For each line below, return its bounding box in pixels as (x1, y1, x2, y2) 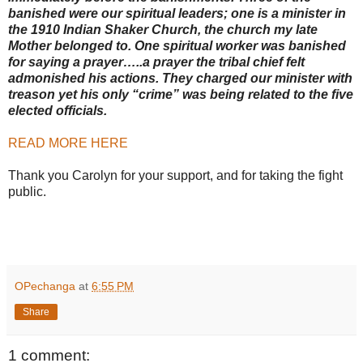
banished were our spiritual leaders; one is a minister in (8, 6, 346, 21)
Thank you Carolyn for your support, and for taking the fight (8, 169, 343, 183)
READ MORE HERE (8, 136, 128, 151)
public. (8, 185, 46, 199)
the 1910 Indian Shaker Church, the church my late (8, 23, 318, 37)
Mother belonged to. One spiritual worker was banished (8, 39, 346, 53)
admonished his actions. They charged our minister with (8, 71, 352, 86)
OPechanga (15, 280, 75, 293)
